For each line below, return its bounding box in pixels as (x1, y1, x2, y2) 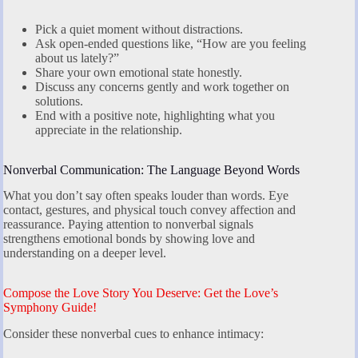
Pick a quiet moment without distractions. (35, 22, 243, 36)
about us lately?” (35, 50, 119, 65)
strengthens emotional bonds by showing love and (3, 232, 255, 246)
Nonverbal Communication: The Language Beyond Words (3, 162, 300, 177)
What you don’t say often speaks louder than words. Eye (3, 189, 288, 203)
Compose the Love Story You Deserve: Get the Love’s (3, 286, 278, 300)
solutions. (35, 93, 83, 108)
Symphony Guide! (3, 300, 97, 315)
